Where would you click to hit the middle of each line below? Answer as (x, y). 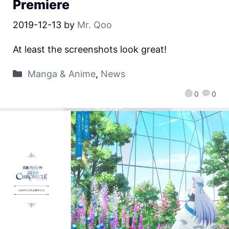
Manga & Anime (61, 74)
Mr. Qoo (95, 25)
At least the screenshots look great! (90, 50)
